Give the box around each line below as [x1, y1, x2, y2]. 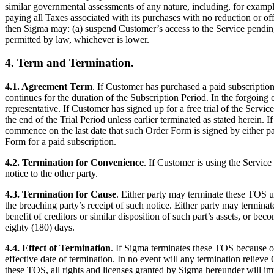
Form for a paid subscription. [5, 136, 116, 147]
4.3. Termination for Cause [5, 189, 116, 200]
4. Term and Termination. [5, 56, 134, 70]
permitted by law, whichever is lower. [5, 34, 149, 45]
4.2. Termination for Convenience [5, 157, 144, 168]
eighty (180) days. [5, 222, 75, 233]
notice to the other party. [5, 168, 98, 179]
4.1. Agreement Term [5, 81, 92, 92]
